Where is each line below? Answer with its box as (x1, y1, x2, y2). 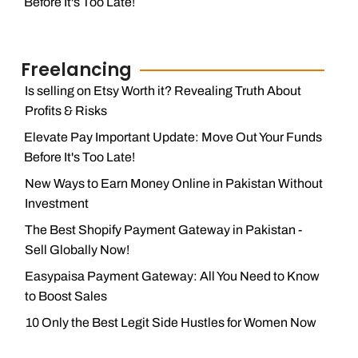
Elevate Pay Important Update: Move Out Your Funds (24, 130, 323, 144)
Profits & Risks (24, 104, 107, 117)
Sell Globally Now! (24, 243, 129, 257)
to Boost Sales (24, 289, 107, 303)
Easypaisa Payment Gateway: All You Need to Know (24, 269, 320, 283)
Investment (24, 197, 89, 210)
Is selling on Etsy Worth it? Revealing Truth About (24, 84, 301, 97)
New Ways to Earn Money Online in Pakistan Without (24, 177, 323, 190)
